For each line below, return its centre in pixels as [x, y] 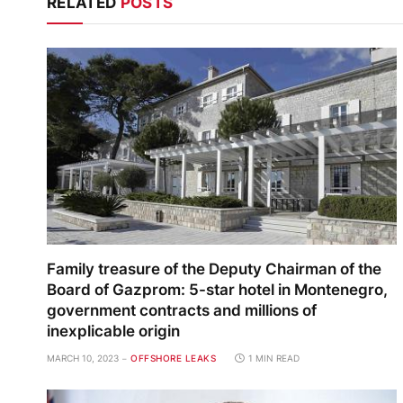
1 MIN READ [274, 358]
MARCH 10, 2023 [83, 358]
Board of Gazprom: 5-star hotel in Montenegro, [217, 290]
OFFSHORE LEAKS [173, 358]
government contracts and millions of [182, 311]
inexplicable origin [113, 331]
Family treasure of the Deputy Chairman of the [214, 269]
